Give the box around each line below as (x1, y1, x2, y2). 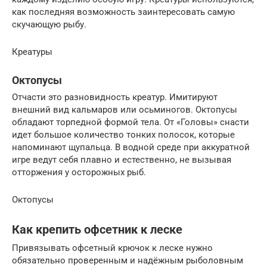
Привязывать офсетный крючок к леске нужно (12, 243, 213, 254)
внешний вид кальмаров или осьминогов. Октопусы (12, 104, 237, 116)
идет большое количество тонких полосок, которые (12, 129, 235, 141)
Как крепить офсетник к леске (12, 223, 182, 237)
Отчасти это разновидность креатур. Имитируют (12, 92, 218, 103)
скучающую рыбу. (12, 19, 86, 30)
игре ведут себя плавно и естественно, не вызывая (12, 154, 231, 166)
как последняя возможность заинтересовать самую (12, 7, 235, 18)
